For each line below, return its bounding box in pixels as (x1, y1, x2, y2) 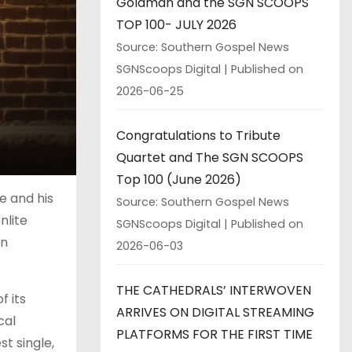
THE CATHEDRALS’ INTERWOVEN (116, 280, 311, 299)
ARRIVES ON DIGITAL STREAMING (116, 302, 314, 321)
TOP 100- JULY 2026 (116, 15, 236, 34)
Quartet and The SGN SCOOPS (116, 148, 303, 167)
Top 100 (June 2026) (116, 170, 241, 189)
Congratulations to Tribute (116, 126, 280, 145)
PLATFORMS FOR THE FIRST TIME (116, 324, 313, 343)
